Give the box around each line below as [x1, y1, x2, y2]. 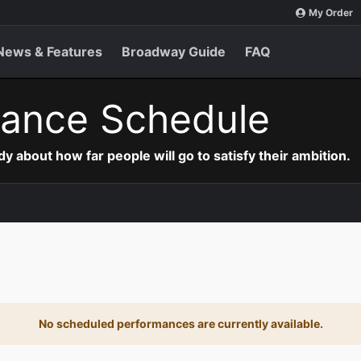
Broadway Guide [122, 44, 226, 60]
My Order [309, 6, 353, 19]
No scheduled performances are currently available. [38, 317, 323, 330]
